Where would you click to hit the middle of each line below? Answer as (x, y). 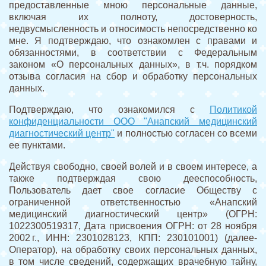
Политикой (233, 110)
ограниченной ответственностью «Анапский (133, 202)
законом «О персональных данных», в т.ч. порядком (133, 65)
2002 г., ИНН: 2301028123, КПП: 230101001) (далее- (133, 238)
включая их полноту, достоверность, (133, 17)
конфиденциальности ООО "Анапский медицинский (133, 122)
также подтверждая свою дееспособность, (133, 179)
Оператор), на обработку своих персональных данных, (133, 250)
